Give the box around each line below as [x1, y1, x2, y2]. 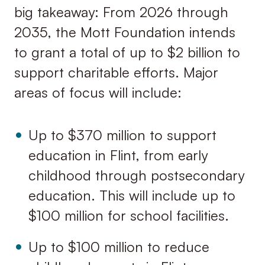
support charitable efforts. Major [14, 63, 218, 81]
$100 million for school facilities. [28, 206, 229, 225]
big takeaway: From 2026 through [14, 2, 228, 21]
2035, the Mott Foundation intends [14, 22, 235, 41]
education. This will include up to [28, 186, 235, 205]
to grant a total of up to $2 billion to [14, 43, 240, 61]
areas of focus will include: [14, 83, 182, 101]
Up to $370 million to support [28, 126, 216, 144]
